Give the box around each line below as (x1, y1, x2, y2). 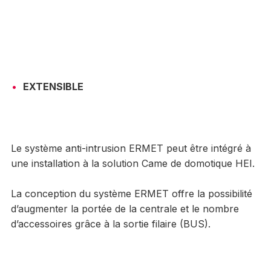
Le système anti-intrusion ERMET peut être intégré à (10, 142, 251, 154)
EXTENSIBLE (22, 80, 83, 93)
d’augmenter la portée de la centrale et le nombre (10, 202, 239, 215)
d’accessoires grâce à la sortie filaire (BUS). (10, 217, 211, 230)
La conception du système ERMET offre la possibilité (10, 187, 252, 200)
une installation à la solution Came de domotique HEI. (10, 157, 255, 169)
